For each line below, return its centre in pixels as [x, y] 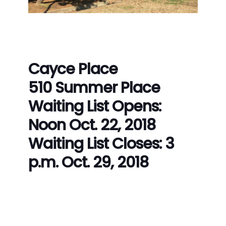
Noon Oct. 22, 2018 [92, 125]
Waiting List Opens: [95, 106]
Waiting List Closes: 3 [101, 144]
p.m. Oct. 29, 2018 [88, 162]
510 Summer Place [94, 88]
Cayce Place [73, 69]
